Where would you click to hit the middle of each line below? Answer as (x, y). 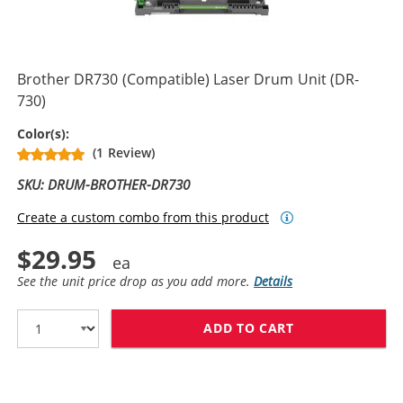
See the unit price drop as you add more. (136, 281)
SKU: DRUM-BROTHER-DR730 (104, 184)
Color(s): (45, 133)
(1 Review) (124, 152)
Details (273, 281)
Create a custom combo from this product (143, 217)
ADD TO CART (249, 328)
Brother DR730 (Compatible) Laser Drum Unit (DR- (188, 79)
